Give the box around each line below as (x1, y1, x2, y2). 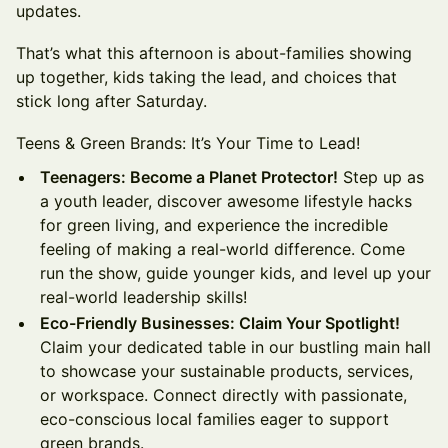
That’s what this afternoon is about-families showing (16, 43, 412, 63)
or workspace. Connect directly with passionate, (40, 385, 407, 405)
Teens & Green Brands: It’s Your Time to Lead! (16, 133, 360, 153)
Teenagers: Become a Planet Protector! (40, 167, 338, 187)
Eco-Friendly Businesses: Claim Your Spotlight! (40, 313, 400, 333)
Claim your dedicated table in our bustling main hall (40, 337, 431, 357)
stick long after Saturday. (16, 91, 207, 111)
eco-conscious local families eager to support (40, 409, 389, 429)
